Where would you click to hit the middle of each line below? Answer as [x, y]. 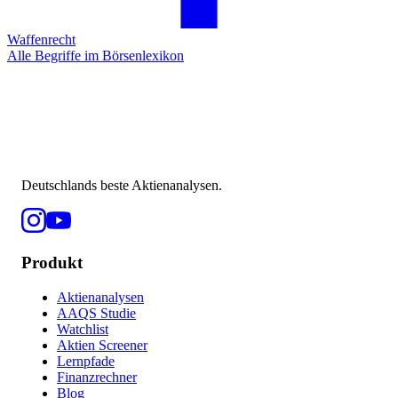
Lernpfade [86, 361]
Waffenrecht [41, 40]
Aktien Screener [102, 345]
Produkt [52, 263]
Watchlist [83, 329]
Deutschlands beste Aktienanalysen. [122, 186]
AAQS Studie [96, 313]
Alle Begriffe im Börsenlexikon [96, 56]
